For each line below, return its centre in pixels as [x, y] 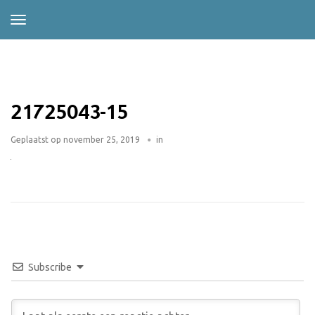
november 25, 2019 [101, 140]
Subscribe [50, 268]
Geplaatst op [36, 140]
